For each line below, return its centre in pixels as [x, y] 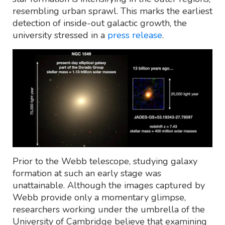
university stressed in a [60, 35]
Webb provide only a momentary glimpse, [99, 197]
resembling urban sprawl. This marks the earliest [113, 11]
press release [135, 35]
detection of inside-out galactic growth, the [100, 23]
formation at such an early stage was [87, 173]
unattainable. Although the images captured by [109, 185]
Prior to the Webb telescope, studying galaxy [105, 161]
